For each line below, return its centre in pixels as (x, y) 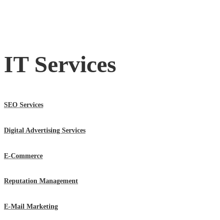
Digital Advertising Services (45, 131)
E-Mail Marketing (31, 206)
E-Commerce (23, 156)
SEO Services (24, 105)
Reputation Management (41, 181)
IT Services (60, 64)
